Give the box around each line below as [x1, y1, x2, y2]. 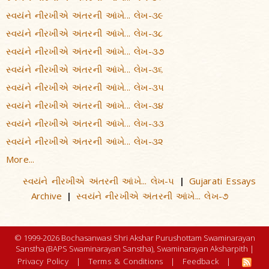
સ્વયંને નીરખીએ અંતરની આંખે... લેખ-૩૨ [6, 135, 164, 147]
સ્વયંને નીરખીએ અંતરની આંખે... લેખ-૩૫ [6, 81, 165, 93]
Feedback [183, 256, 219, 267]
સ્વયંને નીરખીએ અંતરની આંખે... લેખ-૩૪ [6, 99, 164, 111]
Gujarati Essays [189, 175, 256, 187]
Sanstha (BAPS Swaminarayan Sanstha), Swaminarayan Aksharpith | [15, 243, 254, 254]
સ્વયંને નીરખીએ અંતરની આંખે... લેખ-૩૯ [6, 9, 164, 21]
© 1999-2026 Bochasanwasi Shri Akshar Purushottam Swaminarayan [14, 232, 255, 243]
